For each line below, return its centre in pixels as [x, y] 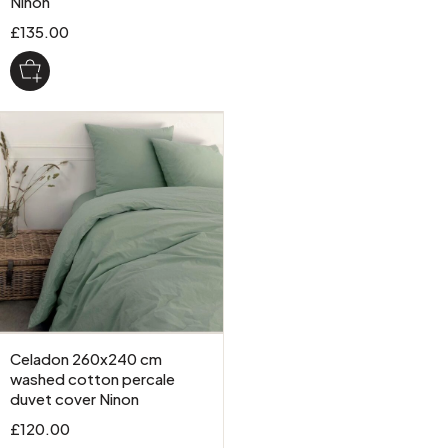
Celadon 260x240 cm [86, 358]
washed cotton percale [92, 378]
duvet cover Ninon [74, 398]
